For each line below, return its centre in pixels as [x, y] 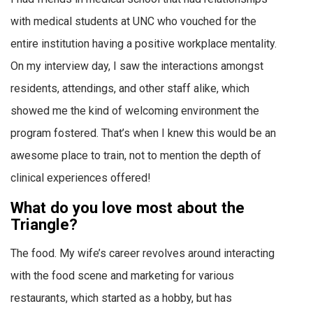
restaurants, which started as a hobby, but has [121, 298]
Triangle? [44, 225]
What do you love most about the [128, 208]
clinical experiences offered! [81, 178]
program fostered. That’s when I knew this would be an [143, 133]
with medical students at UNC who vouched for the [133, 22]
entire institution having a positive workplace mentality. [144, 44]
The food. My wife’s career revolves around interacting [143, 254]
